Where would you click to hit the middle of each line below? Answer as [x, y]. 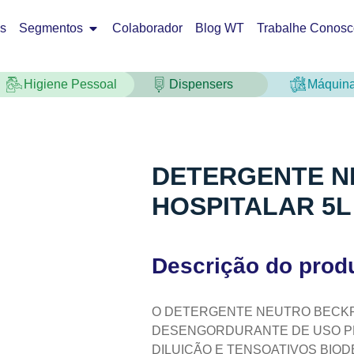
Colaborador [147, 28]
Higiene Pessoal [70, 84]
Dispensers [201, 84]
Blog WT [220, 28]
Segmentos [51, 28]
